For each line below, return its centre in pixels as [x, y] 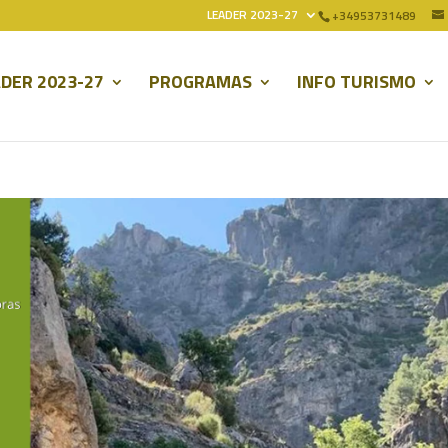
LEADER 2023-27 [253, 14]
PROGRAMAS [200, 81]
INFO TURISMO [356, 81]
